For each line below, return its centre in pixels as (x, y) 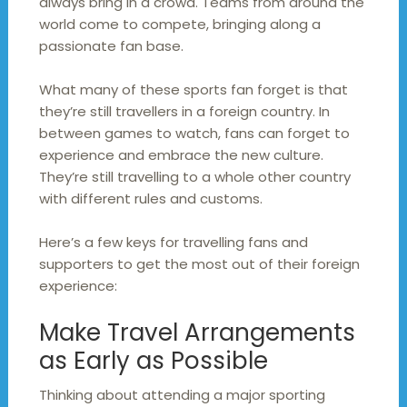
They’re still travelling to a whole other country (194, 177)
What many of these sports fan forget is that (193, 90)
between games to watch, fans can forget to (194, 134)
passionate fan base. (111, 46)
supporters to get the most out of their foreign (199, 264)
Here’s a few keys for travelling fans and (173, 243)
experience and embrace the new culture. (181, 155)
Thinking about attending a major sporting (182, 395)
